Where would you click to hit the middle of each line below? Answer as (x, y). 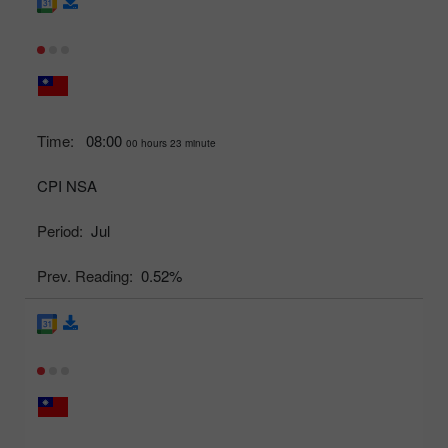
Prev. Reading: (85, 276)
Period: (60, 231)
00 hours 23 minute (171, 143)
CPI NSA (67, 186)
